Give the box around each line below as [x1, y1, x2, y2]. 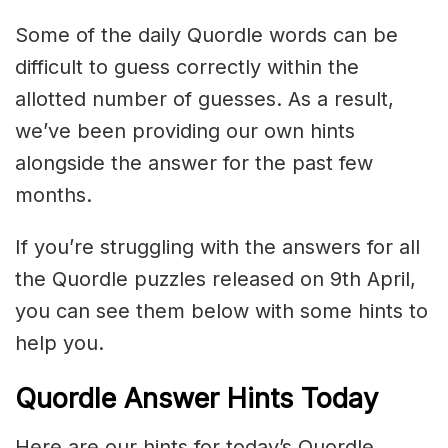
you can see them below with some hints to [15, 298, 428, 323]
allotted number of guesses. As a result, [15, 86, 394, 111]
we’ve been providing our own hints [15, 118, 355, 143]
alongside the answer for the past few [15, 150, 373, 175]
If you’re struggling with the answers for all [15, 234, 420, 259]
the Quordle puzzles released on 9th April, [15, 266, 416, 291]
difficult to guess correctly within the [15, 54, 359, 79]
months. [15, 182, 92, 207]
